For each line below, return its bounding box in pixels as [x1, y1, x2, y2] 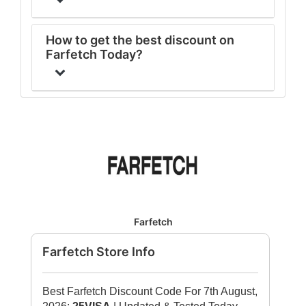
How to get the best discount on [46, 33, 234, 47]
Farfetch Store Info [42, 245, 155, 259]
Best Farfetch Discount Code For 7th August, [42, 286, 258, 297]
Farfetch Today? [46, 47, 143, 61]
